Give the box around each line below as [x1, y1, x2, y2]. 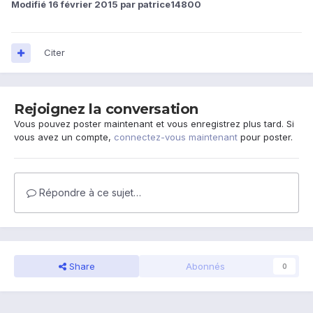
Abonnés [185, 261, 225, 272]
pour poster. [238, 131, 293, 143]
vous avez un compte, [14, 131, 114, 143]
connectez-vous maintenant [114, 131, 238, 143]
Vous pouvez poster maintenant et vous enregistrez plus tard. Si [14, 118, 294, 130]
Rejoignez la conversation [14, 101, 198, 118]
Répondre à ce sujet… [36, 187, 141, 199]
